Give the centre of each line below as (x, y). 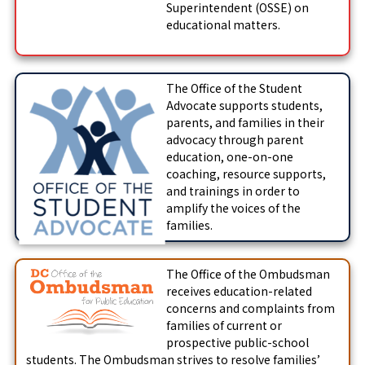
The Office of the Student (234, 88)
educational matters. (223, 24)
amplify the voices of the (233, 208)
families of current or (224, 325)
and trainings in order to (233, 191)
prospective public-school (237, 342)
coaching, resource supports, (246, 174)
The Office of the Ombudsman (248, 274)
